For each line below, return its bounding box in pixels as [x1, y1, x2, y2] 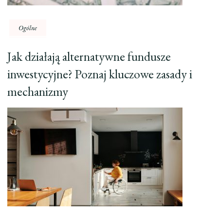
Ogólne [18, 23, 37, 33]
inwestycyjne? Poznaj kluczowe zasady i [7, 66, 192, 83]
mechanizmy [7, 83, 68, 100]
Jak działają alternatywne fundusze [7, 48, 171, 65]
